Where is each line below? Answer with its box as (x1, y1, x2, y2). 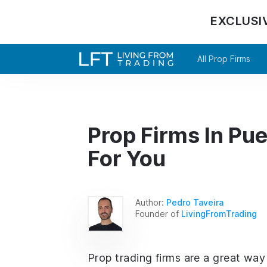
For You (88, 145, 166, 172)
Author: (135, 197, 166, 207)
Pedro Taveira (166, 197, 223, 207)
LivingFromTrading (181, 208, 257, 219)
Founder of (135, 208, 181, 219)
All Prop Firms (197, 54, 250, 64)
